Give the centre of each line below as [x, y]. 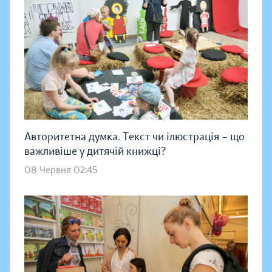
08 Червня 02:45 [61, 170]
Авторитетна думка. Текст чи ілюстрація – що [134, 137]
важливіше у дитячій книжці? [95, 151]
